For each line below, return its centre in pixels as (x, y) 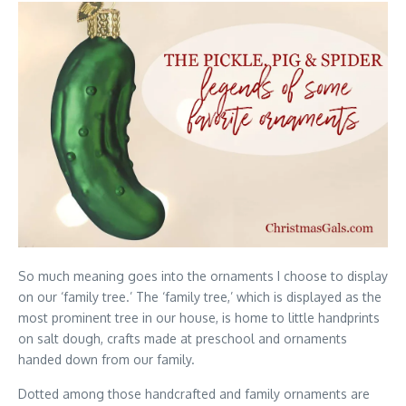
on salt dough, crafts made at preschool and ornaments (183, 339)
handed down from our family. (106, 360)
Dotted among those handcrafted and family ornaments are (194, 394)
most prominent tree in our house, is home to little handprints (199, 318)
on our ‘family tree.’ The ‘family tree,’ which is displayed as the (200, 297)
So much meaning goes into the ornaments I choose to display (203, 276)
